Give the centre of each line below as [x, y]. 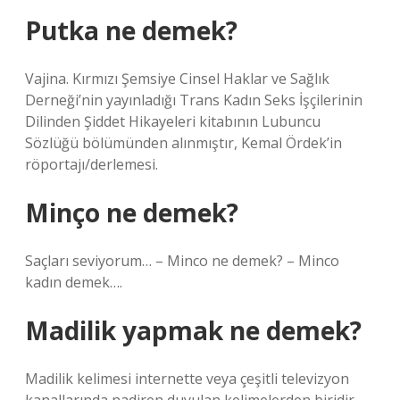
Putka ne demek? [131, 30]
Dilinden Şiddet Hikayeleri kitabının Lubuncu [173, 121]
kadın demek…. [74, 282]
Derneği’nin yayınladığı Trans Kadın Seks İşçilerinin [194, 100]
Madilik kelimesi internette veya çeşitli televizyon [187, 379]
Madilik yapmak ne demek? [193, 330]
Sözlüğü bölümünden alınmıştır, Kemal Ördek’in [183, 143]
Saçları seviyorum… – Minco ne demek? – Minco [182, 261]
